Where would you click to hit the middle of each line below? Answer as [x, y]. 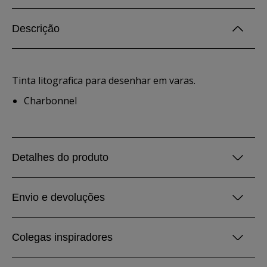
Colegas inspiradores [62, 237]
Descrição [36, 29]
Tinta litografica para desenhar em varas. [104, 80]
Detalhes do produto [60, 157]
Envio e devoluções [58, 197]
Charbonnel [50, 101]
